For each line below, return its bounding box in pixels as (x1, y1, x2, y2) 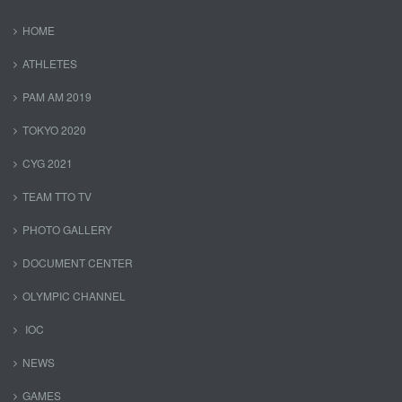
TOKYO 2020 (22, 122, 86, 137)
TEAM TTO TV (22, 188, 92, 204)
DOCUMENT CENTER (22, 255, 133, 270)
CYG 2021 (22, 155, 73, 170)
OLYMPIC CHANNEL (22, 288, 126, 303)
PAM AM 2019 (22, 89, 92, 104)
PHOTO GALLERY (22, 222, 112, 237)
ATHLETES (22, 56, 77, 71)
